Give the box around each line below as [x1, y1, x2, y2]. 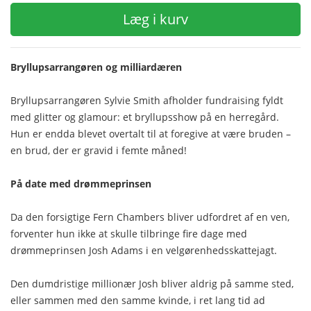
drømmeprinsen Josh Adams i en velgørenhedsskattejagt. [10, 244, 277, 257]
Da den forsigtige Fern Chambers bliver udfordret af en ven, [10, 210, 289, 224]
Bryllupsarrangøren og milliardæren [10, 60, 182, 74]
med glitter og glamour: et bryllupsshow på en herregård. [10, 110, 279, 124]
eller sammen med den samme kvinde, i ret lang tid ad [10, 294, 265, 307]
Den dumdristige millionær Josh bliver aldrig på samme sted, [10, 277, 294, 290]
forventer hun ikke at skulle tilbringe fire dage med [10, 227, 247, 240]
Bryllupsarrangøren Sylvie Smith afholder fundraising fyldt [10, 94, 283, 107]
